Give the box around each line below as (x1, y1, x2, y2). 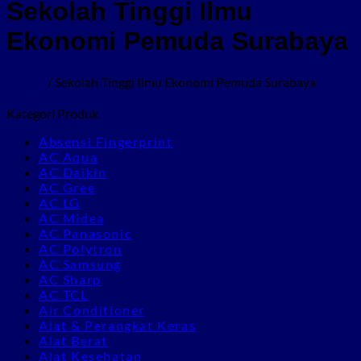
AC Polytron (39, 240, 122, 256)
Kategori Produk (6, 105, 98, 121)
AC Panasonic (39, 225, 132, 241)
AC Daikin (39, 164, 107, 180)
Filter (6, 90, 45, 105)
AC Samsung (39, 255, 122, 272)
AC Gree (39, 179, 96, 195)
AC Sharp (39, 271, 102, 287)
